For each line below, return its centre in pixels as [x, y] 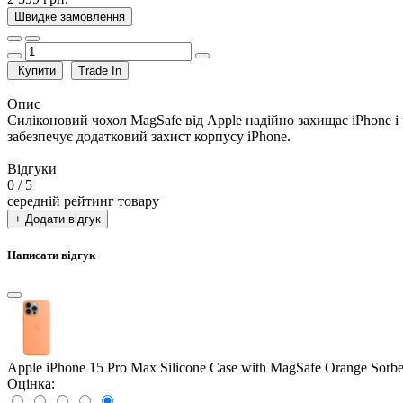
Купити [37, 70]
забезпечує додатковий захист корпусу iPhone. [149, 136]
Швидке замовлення [70, 16]
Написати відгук [51, 255]
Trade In [100, 70]
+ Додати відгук [58, 219]
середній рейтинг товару [83, 201]
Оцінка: [31, 384]
